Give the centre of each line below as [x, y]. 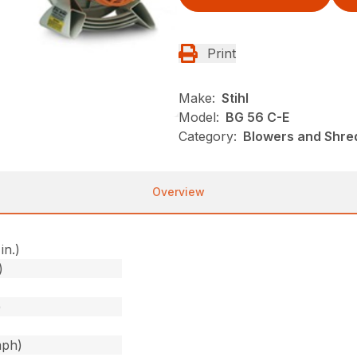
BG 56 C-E [257, 117]
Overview [178, 192]
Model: [199, 117]
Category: [208, 136]
